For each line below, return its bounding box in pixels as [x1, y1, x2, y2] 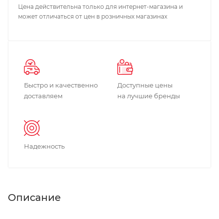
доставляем [24, 91, 63, 100]
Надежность [24, 142, 65, 150]
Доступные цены [117, 81, 173, 89]
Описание [8, 191, 61, 203]
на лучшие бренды [117, 91, 180, 100]
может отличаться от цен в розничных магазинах [18, 12, 167, 20]
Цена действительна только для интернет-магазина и [18, 2, 183, 10]
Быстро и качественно [24, 81, 98, 89]
